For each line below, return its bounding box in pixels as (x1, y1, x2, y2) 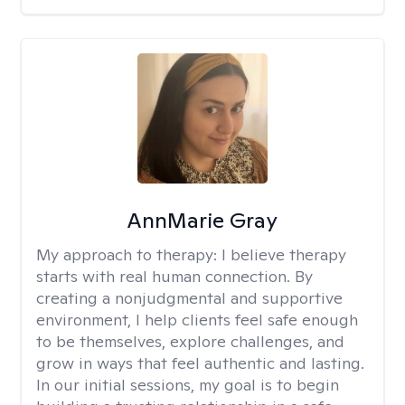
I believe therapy (221, 244, 346, 265)
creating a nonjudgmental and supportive (36, 287, 343, 308)
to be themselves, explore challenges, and (36, 331, 344, 352)
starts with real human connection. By (36, 266, 313, 287)
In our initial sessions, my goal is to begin (36, 374, 339, 395)
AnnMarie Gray (127, 206, 278, 234)
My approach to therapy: (36, 244, 221, 265)
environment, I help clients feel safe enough (36, 309, 358, 330)
